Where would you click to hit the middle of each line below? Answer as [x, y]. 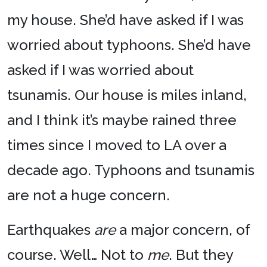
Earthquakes [51, 230]
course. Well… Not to [77, 255]
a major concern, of [183, 230]
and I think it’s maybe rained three [122, 120]
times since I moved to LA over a [117, 145]
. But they [201, 255]
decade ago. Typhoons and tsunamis [131, 170]
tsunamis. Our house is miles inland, [127, 95]
